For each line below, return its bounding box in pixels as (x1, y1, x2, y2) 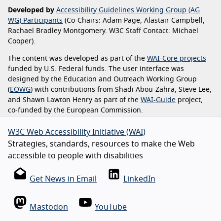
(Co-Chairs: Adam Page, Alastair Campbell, (63, 17, 205, 24)
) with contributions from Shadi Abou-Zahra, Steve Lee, (31, 86, 212, 93)
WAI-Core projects (147, 55, 206, 62)
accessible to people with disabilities (8, 151, 143, 160)
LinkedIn (123, 175, 155, 183)
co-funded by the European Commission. (8, 107, 143, 114)
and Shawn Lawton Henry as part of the (8, 96, 141, 104)
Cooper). (8, 37, 36, 45)
